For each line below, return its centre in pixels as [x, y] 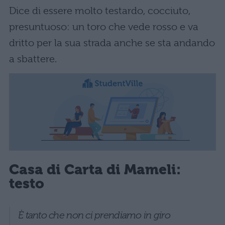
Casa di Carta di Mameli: [95, 169]
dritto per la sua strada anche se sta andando [112, 43]
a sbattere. [33, 59]
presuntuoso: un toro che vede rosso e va [104, 27]
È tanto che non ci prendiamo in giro [94, 215]
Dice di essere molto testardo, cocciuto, [100, 11]
